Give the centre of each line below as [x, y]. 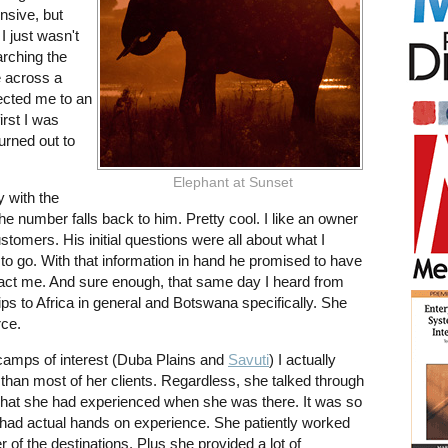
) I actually [302, 359]
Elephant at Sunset [232, 182]
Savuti [248, 359]
